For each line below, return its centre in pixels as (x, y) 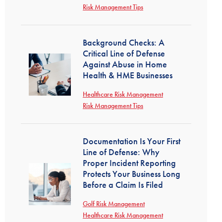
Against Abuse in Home (125, 64)
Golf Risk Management (114, 204)
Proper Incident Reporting (129, 163)
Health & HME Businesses (128, 75)
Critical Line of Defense (124, 53)
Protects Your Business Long (132, 174)
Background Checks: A (124, 42)
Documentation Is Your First (132, 141)
